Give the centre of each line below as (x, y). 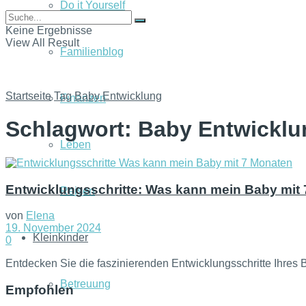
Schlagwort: (72, 129)
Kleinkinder (60, 237)
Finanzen (83, 98)
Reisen (78, 191)
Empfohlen (40, 290)
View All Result (42, 43)
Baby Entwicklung (118, 96)
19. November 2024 (53, 228)
